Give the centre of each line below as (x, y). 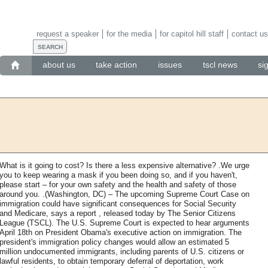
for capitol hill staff (191, 33)
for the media (129, 33)
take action (117, 65)
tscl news (220, 65)
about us (59, 65)
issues (170, 65)
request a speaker (67, 33)
